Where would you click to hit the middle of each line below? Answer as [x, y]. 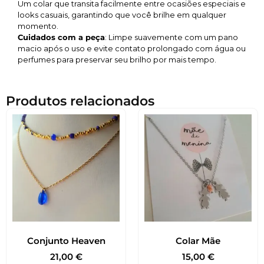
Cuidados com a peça [61, 37]
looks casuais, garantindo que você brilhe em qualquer [122, 15]
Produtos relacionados [80, 101]
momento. [38, 26]
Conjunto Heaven [66, 240]
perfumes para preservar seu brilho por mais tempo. [117, 60]
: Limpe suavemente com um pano [171, 37]
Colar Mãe [198, 240]
